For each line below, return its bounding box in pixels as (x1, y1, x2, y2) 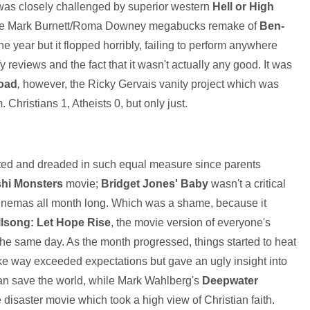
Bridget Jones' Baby (100, 178, 208, 190)
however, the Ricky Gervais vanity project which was (19, 78, 279, 91)
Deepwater (201, 275, 258, 287)
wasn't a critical (208, 178, 286, 190)
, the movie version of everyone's (110, 217, 271, 229)
